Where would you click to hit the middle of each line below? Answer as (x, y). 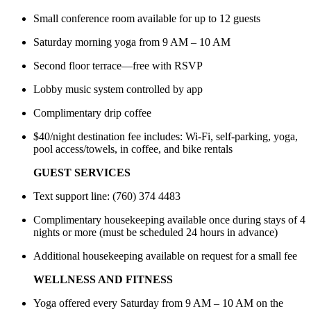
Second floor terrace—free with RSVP (118, 66)
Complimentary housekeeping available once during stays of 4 (169, 220)
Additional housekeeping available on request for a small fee (165, 256)
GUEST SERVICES (82, 173)
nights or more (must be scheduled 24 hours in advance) (155, 233)
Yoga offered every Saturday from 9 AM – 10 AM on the (158, 303)
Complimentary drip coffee (92, 113)
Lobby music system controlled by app (118, 90)
